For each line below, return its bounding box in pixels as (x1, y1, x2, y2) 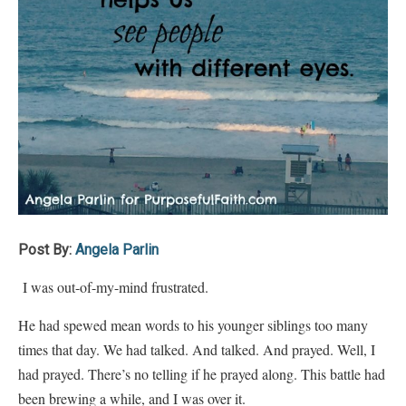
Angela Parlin (75, 240, 159, 258)
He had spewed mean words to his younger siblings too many (18, 314, 368, 334)
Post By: (18, 240, 75, 258)
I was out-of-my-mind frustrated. (23, 276, 208, 296)
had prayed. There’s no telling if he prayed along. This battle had (18, 363, 385, 383)
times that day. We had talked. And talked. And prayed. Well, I (18, 339, 375, 359)
